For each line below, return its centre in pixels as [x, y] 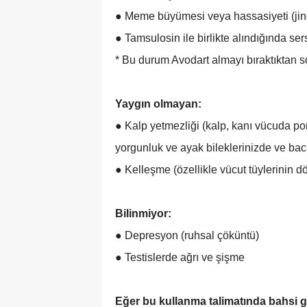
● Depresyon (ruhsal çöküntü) [188, 236]
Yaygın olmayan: [160, 104]
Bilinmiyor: [145, 214]
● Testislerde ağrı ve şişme [181, 258]
